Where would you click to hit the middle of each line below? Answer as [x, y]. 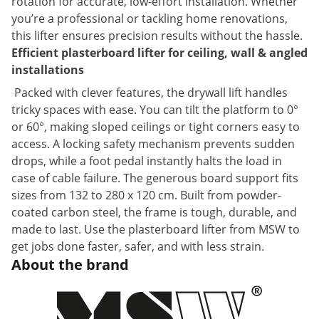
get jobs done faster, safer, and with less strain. [138, 246]
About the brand [70, 265]
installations [48, 70]
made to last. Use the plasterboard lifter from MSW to [156, 229]
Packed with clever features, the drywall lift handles [150, 93]
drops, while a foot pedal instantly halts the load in [147, 161]
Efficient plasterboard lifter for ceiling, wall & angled [159, 53]
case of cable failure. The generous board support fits [155, 178]
